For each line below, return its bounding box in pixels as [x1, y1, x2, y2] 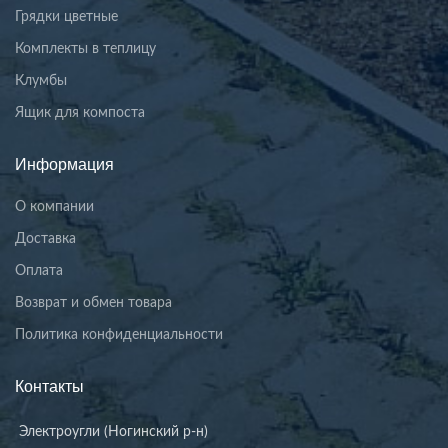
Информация [15, 155, 114, 173]
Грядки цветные [15, 9, 118, 24]
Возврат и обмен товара [15, 295, 172, 310]
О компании [15, 199, 94, 214]
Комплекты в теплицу [15, 41, 156, 56]
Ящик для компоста [15, 105, 145, 120]
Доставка [15, 231, 76, 246]
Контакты [15, 377, 84, 395]
